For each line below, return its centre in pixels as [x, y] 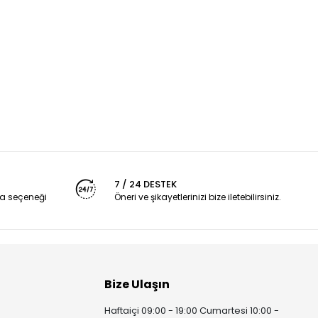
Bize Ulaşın [137, 284]
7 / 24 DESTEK [145, 184]
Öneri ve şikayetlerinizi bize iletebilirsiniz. [197, 197]
